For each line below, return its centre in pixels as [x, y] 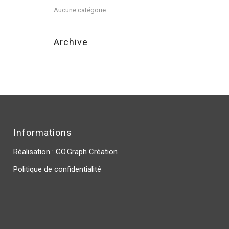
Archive [71, 42]
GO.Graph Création [87, 152]
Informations [43, 133]
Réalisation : [35, 152]
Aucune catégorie [80, 10]
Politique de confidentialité [58, 169]
